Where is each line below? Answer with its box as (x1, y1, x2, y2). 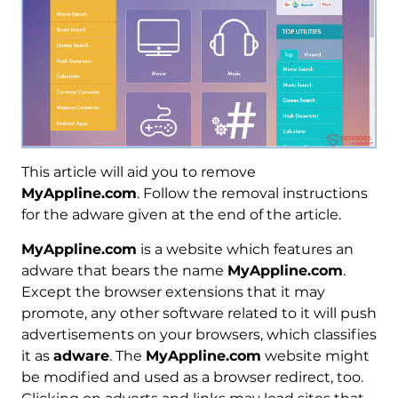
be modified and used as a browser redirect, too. (20, 369, 363, 386)
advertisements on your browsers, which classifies (20, 326, 377, 344)
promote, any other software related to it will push (20, 305, 377, 322)
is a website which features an (136, 241, 354, 259)
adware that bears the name (20, 262, 227, 280)
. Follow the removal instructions (136, 185, 368, 203)
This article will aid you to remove (20, 163, 256, 181)
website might (260, 347, 370, 365)
